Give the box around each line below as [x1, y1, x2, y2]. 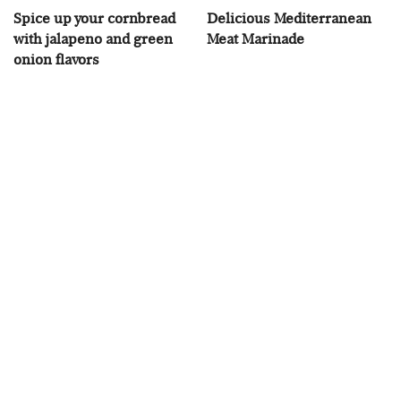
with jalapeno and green [13, 30, 173, 47]
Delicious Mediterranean [207, 10, 371, 26]
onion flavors [13, 51, 99, 67]
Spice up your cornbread [13, 10, 175, 26]
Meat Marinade [207, 30, 304, 47]
